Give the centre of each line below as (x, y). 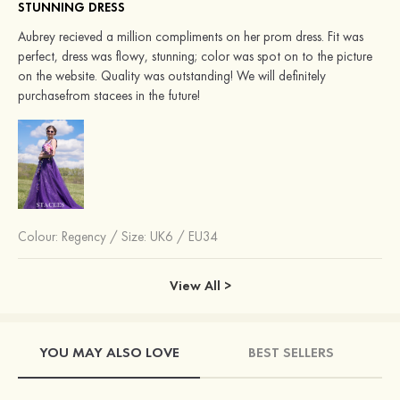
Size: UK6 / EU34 (170, 237)
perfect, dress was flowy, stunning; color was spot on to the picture (195, 57)
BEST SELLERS (291, 352)
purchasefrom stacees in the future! (109, 96)
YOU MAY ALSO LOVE (109, 352)
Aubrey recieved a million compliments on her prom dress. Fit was (191, 37)
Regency (84, 237)
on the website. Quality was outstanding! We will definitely (172, 76)
